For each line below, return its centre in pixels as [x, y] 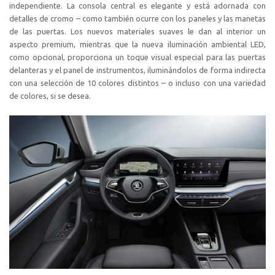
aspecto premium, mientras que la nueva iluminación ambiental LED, [137, 44]
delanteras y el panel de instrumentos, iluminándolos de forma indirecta [137, 70]
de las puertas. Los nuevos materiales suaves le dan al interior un [137, 31]
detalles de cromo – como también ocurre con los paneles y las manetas [137, 18]
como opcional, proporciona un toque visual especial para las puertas [137, 57]
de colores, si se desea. [50, 95]
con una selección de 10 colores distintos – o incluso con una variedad [137, 83]
